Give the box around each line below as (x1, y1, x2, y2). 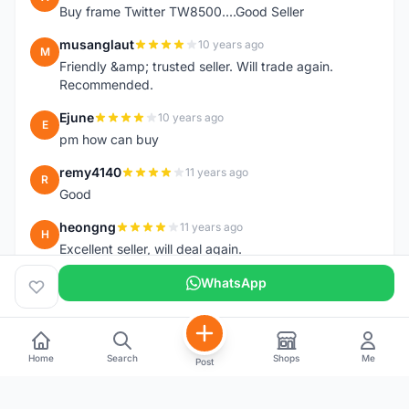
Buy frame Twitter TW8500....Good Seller (59, 4, 304, 19)
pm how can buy (59, 131, 159, 147)
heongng (59, 219, 116, 235)
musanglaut (59, 37, 134, 52)
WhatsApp (201, 275, 267, 290)
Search (107, 351, 139, 363)
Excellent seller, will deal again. (59, 241, 242, 257)
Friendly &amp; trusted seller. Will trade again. (59, 58, 333, 74)
